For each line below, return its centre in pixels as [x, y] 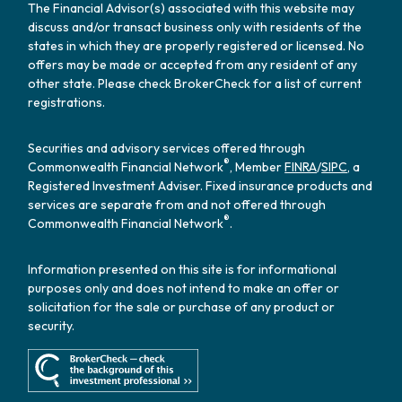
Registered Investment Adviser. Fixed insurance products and [201, 185]
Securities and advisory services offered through [167, 148]
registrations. [67, 102]
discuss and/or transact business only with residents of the [195, 26]
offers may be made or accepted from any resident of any [193, 64]
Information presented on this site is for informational [183, 269]
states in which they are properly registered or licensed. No [197, 45]
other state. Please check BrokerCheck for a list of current [195, 83]
